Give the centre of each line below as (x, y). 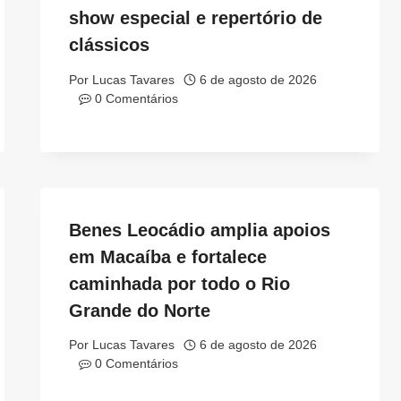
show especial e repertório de (196, 17)
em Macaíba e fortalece (168, 256)
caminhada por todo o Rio (180, 283)
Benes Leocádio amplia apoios (200, 230)
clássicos (110, 44)
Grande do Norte (140, 310)
